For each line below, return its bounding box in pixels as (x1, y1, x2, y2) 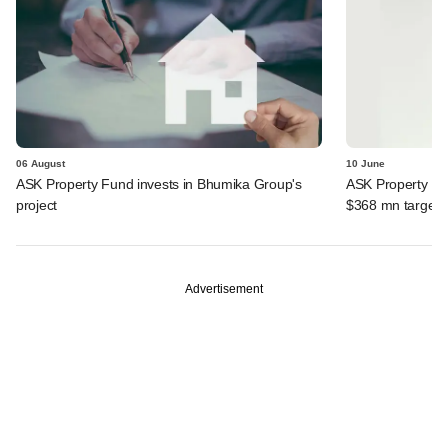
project (16, 196, 58, 213)
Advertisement (185, 281, 263, 296)
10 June (346, 157, 385, 169)
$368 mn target (346, 196, 440, 213)
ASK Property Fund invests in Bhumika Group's (16, 175, 302, 192)
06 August (16, 157, 65, 169)
